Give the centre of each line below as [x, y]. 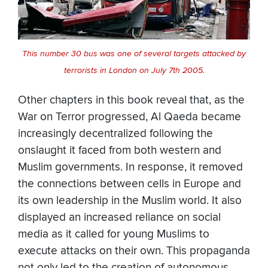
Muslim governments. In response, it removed [130, 167]
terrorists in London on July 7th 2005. [134, 71]
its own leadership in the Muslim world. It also [130, 201]
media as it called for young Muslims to [114, 234]
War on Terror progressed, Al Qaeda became [130, 117]
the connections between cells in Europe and [130, 184]
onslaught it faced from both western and [120, 151]
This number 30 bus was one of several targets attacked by [134, 54]
